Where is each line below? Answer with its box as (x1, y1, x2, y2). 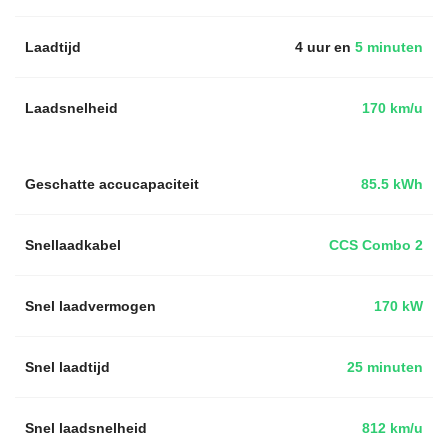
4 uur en (295, 36, 351, 57)
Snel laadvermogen (25, 295, 156, 316)
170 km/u (362, 97, 423, 118)
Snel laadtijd (25, 356, 110, 377)
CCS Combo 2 (329, 234, 423, 255)
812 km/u (362, 417, 423, 438)
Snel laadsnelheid (25, 417, 147, 438)
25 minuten (347, 356, 423, 377)
